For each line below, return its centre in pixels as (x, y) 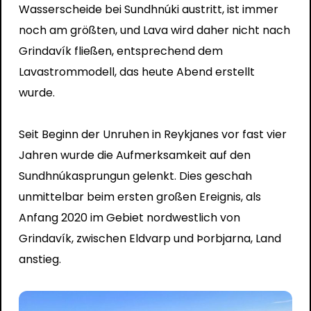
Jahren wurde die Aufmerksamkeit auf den (134, 155)
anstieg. (40, 259)
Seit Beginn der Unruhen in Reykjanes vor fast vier (152, 134)
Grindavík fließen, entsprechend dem (120, 51)
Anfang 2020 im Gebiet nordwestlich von (129, 217)
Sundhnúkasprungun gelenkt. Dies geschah (135, 176)
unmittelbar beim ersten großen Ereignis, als (140, 196)
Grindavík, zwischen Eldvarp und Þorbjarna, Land (150, 238)
